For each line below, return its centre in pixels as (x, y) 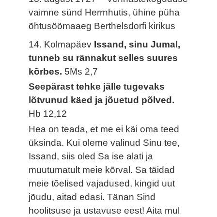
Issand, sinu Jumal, (137, 44)
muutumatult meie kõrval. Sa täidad (102, 170)
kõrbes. (47, 71)
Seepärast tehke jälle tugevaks (97, 87)
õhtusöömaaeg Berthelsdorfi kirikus (102, 26)
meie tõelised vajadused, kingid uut (102, 184)
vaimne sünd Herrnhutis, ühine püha (104, 12)
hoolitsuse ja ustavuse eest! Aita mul (104, 211)
